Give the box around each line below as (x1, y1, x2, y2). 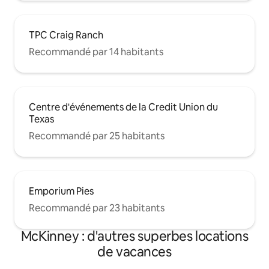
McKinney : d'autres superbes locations (20, 227, 249, 245)
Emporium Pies (29, 184, 94, 198)
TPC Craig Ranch (29, 28, 103, 41)
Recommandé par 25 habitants (29, 129, 165, 142)
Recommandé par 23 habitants (29, 201, 165, 214)
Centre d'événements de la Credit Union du (29, 100, 218, 113)
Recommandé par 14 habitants (29, 45, 163, 58)
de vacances (97, 243, 172, 261)
